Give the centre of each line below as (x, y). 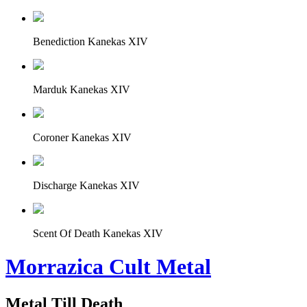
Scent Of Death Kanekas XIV (98, 233)
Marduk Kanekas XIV (82, 89)
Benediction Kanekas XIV (90, 41)
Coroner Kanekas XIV (82, 137)
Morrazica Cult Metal (108, 267)
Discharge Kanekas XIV (86, 185)
